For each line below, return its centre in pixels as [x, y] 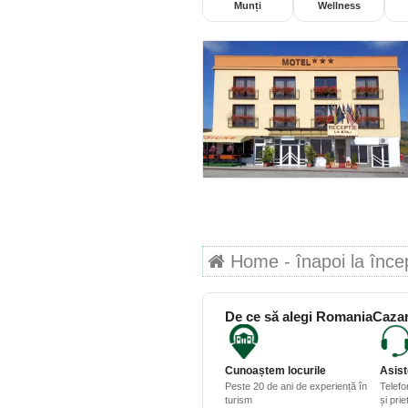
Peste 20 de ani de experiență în [296, 387]
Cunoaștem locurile [275, 371]
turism [239, 400]
